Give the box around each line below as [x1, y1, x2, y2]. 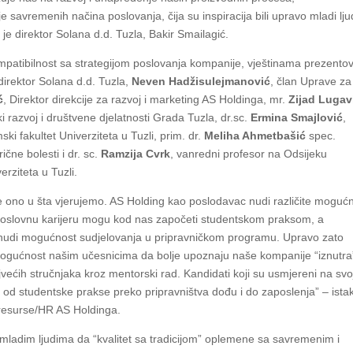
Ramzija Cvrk [101, 147, 171, 161]
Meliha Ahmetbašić [204, 129, 307, 143]
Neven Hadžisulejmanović [132, 75, 271, 88]
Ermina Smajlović [251, 111, 344, 124]
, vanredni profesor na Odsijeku [170, 147, 328, 161]
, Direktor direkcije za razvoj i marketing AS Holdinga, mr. [3, 93, 289, 106]
